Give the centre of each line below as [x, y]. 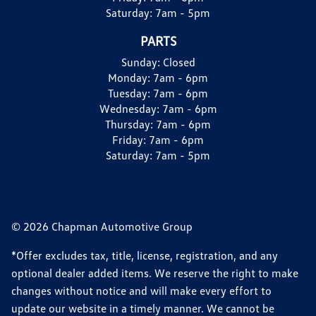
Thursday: [130, 124]
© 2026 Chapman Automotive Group [102, 226]
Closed [179, 62]
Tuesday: [130, 93]
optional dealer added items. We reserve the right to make [155, 273]
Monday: [130, 77]
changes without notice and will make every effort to [141, 290]
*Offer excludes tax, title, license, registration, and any [145, 255]
